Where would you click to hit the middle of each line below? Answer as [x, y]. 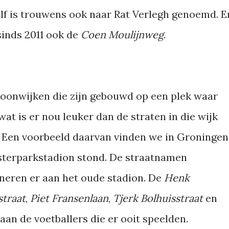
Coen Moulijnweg [122, 35]
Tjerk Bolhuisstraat [158, 198]
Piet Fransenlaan [69, 198]
